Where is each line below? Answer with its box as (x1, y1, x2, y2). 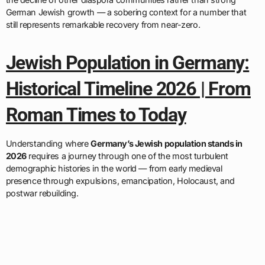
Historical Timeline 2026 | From (5, 77, 251, 100)
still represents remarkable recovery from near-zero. (5, 19, 201, 30)
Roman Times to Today (5, 103, 186, 126)
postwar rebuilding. (5, 188, 79, 198)
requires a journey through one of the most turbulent (26, 150, 228, 161)
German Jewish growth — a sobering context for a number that (5, 7, 247, 17)
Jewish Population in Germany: (5, 51, 250, 74)
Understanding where (5, 138, 91, 148)
